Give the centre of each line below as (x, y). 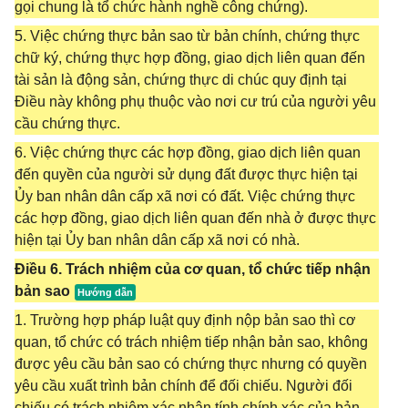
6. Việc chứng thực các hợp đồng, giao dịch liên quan (188, 153)
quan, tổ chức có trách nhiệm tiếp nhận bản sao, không (191, 342)
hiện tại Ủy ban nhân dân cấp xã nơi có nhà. (157, 240)
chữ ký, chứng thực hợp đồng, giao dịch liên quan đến (190, 58)
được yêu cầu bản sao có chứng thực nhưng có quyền (191, 364)
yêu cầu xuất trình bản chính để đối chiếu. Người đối (184, 386)
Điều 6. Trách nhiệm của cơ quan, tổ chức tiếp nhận (193, 269)
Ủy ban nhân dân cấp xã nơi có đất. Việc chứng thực (185, 196)
